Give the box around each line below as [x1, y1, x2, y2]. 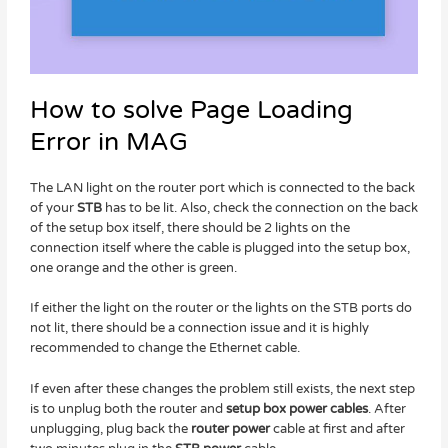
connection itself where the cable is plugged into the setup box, [29, 240, 410, 257]
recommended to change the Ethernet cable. [29, 340, 300, 357]
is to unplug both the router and [29, 400, 226, 417]
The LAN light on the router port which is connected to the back [29, 180, 415, 197]
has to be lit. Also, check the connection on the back [101, 200, 418, 217]
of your [29, 200, 77, 217]
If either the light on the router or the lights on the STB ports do [29, 300, 412, 317]
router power [190, 420, 270, 437]
